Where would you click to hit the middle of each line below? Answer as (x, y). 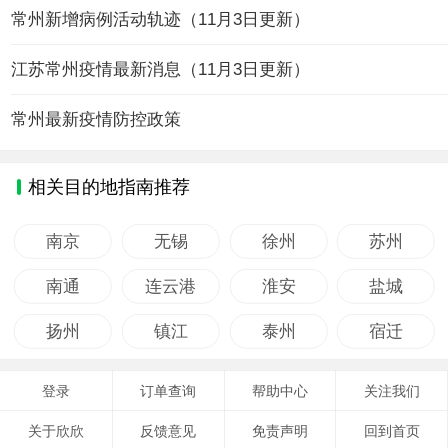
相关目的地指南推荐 (108, 187)
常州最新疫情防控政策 (96, 120)
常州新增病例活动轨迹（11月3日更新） (161, 19)
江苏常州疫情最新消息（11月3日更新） (161, 69)
